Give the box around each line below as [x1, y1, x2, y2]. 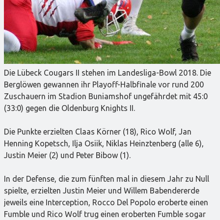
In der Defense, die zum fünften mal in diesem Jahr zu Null [4, 174, 209, 183]
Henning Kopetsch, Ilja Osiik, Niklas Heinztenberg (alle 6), [4, 138, 204, 148]
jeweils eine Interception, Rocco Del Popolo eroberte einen [4, 197, 208, 207]
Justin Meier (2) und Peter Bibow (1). [4, 150, 131, 160]
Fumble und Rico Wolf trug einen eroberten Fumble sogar [4, 209, 206, 219]
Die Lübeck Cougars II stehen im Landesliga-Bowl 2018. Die [4, 68, 211, 77]
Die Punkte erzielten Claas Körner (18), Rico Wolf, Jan [4, 127, 192, 136]
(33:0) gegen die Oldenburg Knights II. [4, 103, 135, 112]
